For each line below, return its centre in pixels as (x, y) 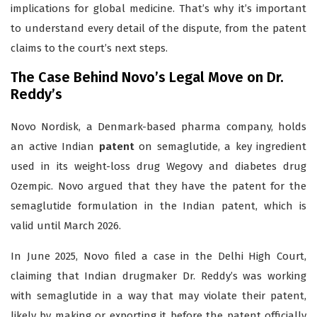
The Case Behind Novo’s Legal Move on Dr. (147, 77)
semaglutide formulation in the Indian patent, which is (158, 206)
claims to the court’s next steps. (89, 48)
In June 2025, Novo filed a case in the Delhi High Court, (158, 257)
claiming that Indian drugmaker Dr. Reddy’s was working (158, 276)
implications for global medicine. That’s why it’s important (158, 9)
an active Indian (55, 147)
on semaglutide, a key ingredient (220, 147)
